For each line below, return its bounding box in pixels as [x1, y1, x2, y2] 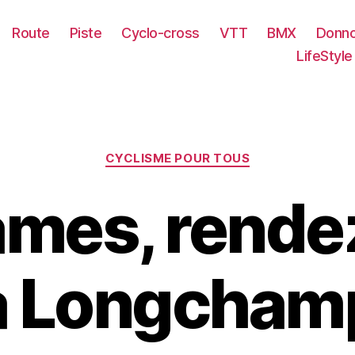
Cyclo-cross [121, 24, 200, 41]
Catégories [177, 143, 247, 159]
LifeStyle [296, 47, 353, 64]
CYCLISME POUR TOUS [105, 151, 250, 166]
